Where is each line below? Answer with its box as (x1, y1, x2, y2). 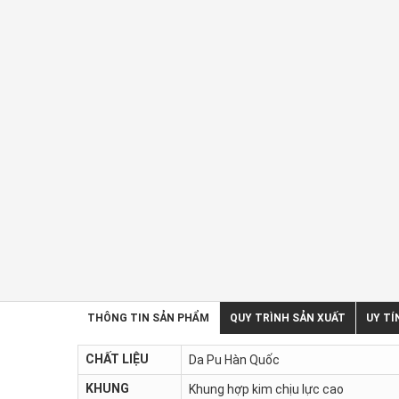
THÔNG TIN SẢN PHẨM (87, 311, 209, 324)
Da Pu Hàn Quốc (189, 352, 280, 367)
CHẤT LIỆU (85, 351, 149, 366)
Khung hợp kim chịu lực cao (189, 381, 344, 396)
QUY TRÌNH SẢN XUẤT (230, 311, 346, 324)
